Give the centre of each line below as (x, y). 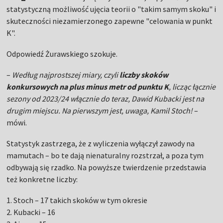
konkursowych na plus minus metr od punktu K (88, 87)
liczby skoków (144, 75)
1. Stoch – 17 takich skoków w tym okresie (77, 200)
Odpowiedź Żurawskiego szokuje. (62, 54)
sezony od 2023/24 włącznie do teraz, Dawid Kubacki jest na (106, 99)
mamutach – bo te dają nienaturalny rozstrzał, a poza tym (105, 155)
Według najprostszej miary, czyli (66, 75)
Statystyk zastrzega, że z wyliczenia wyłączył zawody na (101, 143)
